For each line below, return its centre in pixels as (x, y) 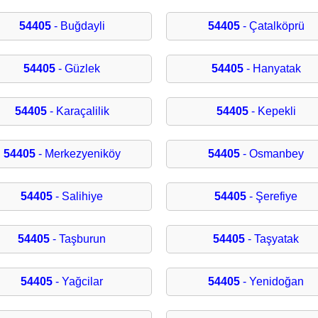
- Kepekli (272, 111)
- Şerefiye (272, 197)
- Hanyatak (272, 69)
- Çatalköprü (272, 26)
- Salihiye (78, 197)
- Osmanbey (272, 154)
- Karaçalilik (78, 111)
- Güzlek (78, 69)
